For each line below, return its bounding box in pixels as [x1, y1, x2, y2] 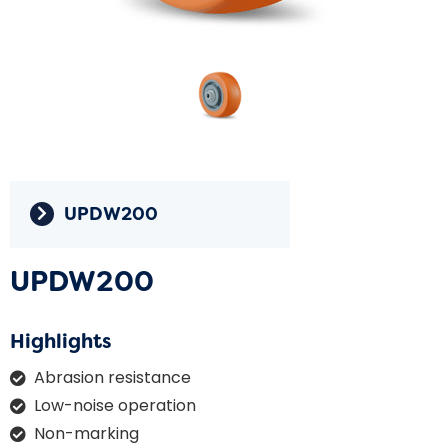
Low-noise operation [34, 393, 196, 417]
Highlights [10, 327, 111, 354]
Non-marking [34, 421, 139, 445]
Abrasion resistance [34, 365, 191, 389]
